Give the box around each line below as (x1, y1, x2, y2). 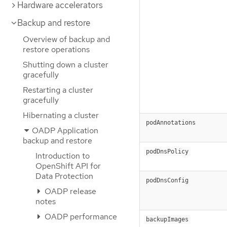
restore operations (23, 44, 90, 55)
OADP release (43, 186, 96, 197)
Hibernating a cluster (23, 110, 99, 121)
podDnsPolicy (146, 148, 188, 156)
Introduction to (35, 150, 90, 161)
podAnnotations (146, 119, 196, 127)
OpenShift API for (35, 161, 101, 171)
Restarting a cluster (23, 85, 93, 95)
